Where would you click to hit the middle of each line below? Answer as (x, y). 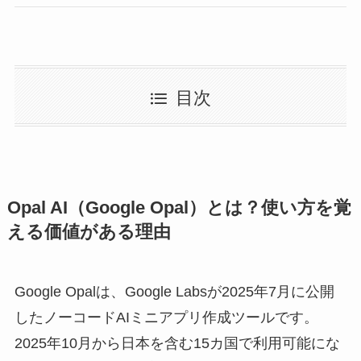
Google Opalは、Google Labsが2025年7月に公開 (174, 291)
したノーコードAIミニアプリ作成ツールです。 (166, 317)
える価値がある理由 (89, 232)
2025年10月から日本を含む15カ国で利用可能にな (177, 343)
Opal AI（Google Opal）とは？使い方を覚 (179, 207)
